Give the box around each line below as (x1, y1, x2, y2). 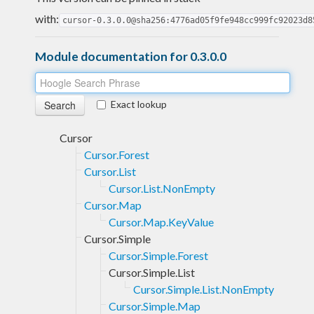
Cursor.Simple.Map (109, 299, 200, 313)
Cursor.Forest (84, 147, 149, 161)
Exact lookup (111, 97, 167, 110)
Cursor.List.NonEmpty (109, 181, 215, 195)
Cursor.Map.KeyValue (109, 214, 214, 228)
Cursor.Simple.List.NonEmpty (133, 282, 274, 296)
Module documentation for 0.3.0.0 (35, 48, 226, 64)
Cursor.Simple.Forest (109, 248, 208, 262)
